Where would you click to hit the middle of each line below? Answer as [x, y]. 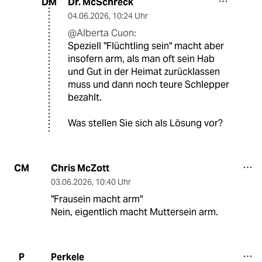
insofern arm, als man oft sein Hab [141, 58]
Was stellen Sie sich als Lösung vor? [145, 123]
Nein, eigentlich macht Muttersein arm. [134, 212]
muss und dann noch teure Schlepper [149, 84]
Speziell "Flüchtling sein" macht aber [146, 46]
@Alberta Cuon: [102, 33]
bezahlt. [85, 97]
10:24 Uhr [130, 15]
